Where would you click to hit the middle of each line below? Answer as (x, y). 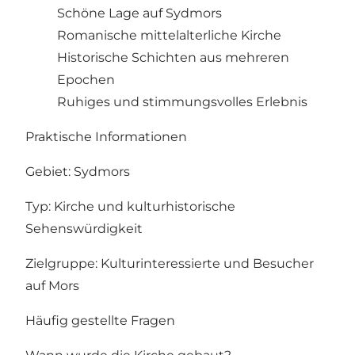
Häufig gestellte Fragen (100, 320)
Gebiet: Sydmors (78, 171)
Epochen (86, 79)
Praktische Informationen (106, 136)
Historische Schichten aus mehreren (173, 57)
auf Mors (52, 285)
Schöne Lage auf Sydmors (139, 13)
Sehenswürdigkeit (84, 228)
